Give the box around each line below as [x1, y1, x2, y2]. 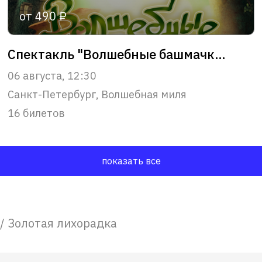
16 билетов [8, 106, 65, 120]
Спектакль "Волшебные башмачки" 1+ [215, 45, 226, 63]
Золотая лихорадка [8, 215, 117, 231]
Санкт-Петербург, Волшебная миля [8, 87, 187, 101]
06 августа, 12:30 [8, 68, 97, 82]
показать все [101, 154, 161, 167]
